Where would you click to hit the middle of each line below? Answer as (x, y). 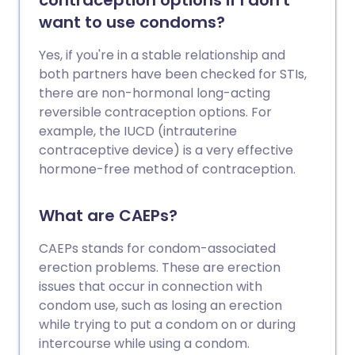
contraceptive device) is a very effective (166, 151)
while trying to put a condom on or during (167, 325)
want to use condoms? (132, 23)
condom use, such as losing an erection (160, 306)
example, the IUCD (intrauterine (138, 132)
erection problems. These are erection (160, 268)
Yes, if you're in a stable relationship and (162, 55)
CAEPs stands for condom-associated (157, 249)
